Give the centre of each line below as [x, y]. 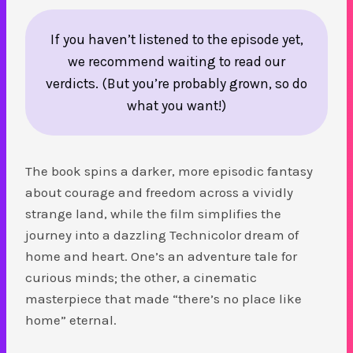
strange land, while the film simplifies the [153, 213]
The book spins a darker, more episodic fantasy [169, 171]
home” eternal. [71, 320]
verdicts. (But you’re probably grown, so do [176, 83]
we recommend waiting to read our [176, 61]
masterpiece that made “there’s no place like [163, 298]
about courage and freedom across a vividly [159, 192]
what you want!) [176, 105]
